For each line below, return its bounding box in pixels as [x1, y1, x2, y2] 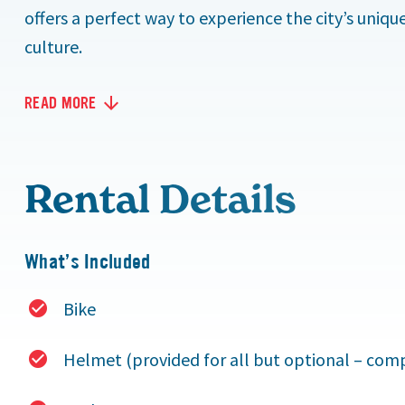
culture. [24, 35, 82, 59]
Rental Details [24, 175, 297, 223]
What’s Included [24, 249, 151, 276]
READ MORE [24, 92, 97, 115]
